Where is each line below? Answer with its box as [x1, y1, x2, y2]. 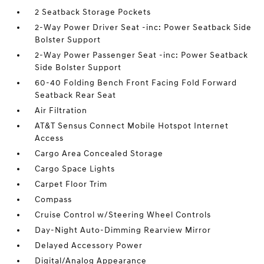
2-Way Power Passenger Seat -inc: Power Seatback [35, 50, 249, 61]
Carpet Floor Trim [35, 179, 108, 190]
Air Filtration [35, 105, 88, 116]
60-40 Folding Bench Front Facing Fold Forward [35, 78, 237, 88]
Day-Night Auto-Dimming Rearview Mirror [35, 225, 212, 236]
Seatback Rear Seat [35, 90, 117, 101]
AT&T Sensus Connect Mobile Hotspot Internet [35, 121, 229, 131]
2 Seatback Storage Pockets [35, 7, 151, 18]
